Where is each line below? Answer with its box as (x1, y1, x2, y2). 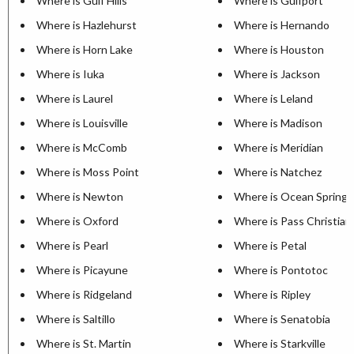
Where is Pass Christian (234, 213, 352, 228)
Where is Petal (234, 238, 307, 252)
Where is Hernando (234, 17, 330, 32)
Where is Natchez (234, 164, 322, 179)
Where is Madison (234, 115, 322, 130)
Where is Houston (234, 42, 324, 56)
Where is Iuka (36, 66, 104, 81)
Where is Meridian (234, 140, 323, 154)
